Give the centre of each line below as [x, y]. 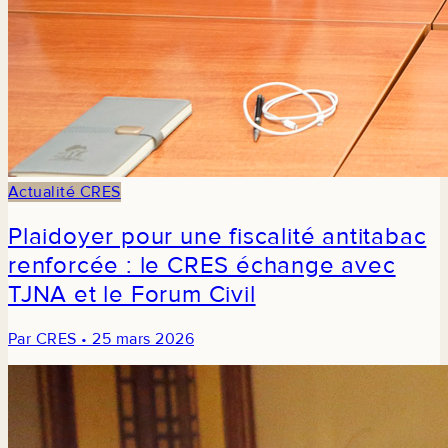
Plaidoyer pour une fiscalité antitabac [217, 236]
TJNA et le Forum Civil [132, 294]
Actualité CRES [64, 191]
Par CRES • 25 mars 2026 [101, 338]
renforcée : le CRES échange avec [202, 265]
